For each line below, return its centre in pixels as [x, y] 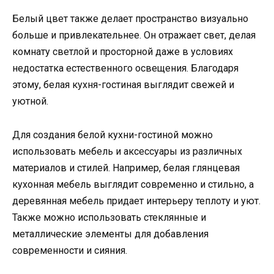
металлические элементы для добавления [110, 234]
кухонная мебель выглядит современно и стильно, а [133, 184]
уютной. [30, 102]
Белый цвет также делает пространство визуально [130, 19]
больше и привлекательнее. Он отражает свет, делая [134, 35]
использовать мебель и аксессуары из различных [127, 151]
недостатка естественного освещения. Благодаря [125, 68]
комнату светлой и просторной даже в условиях [123, 52]
